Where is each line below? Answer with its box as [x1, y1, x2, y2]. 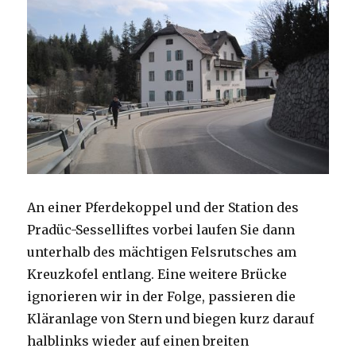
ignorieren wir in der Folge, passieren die [27, 288, 296, 305]
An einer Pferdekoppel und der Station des [27, 199, 300, 216]
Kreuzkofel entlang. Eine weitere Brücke [27, 266, 288, 283]
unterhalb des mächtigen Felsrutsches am [27, 244, 297, 261]
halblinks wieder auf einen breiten [27, 333, 250, 350]
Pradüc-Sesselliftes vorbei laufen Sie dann [27, 222, 296, 238]
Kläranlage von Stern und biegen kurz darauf [27, 311, 315, 327]
